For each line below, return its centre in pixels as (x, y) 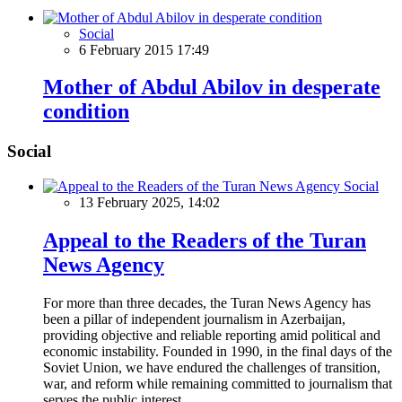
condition (86, 112)
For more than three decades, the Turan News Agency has (207, 302)
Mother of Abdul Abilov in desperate (212, 87)
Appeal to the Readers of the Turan (205, 240)
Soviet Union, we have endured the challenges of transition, (212, 367)
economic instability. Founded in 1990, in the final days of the (218, 351)
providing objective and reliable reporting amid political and (212, 335)
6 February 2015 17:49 (144, 49)
